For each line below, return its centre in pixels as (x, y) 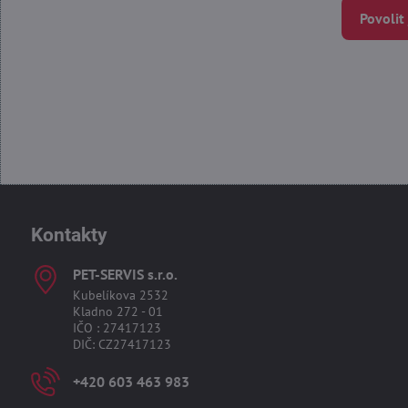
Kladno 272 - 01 (117, 311)
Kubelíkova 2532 (120, 295)
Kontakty (69, 235)
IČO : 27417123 (117, 328)
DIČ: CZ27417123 (122, 344)
